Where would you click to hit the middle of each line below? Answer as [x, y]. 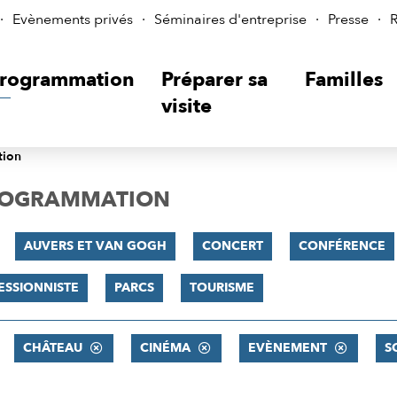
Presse [348, 19]
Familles [344, 80]
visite [186, 106]
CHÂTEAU [52, 348]
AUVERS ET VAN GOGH [95, 246]
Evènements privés [73, 19]
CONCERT [232, 246]
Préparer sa [214, 80]
